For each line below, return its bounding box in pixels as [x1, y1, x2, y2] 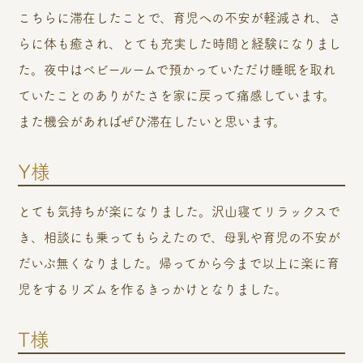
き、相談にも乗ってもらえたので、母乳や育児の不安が [18, 230, 341, 244]
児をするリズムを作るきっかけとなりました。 [18, 282, 288, 296]
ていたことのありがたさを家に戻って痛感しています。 [18, 88, 336, 102]
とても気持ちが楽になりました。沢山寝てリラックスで [18, 204, 341, 218]
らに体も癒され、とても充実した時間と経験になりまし [18, 36, 342, 50]
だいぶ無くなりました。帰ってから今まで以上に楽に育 [18, 256, 340, 270]
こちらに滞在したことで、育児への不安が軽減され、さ [18, 11, 342, 24]
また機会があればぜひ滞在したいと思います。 [18, 114, 287, 128]
